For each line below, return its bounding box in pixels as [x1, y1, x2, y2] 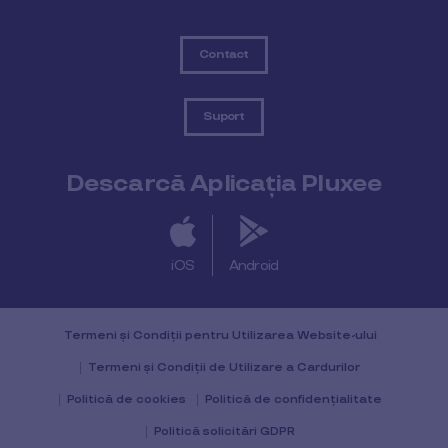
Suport [203, 109, 245, 124]
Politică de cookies [66, 392, 186, 407]
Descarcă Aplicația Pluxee [65, 169, 383, 198]
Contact [199, 47, 249, 62]
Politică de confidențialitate [204, 392, 382, 407]
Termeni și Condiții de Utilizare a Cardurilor [88, 360, 360, 375]
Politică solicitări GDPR [153, 424, 295, 439]
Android [228, 257, 279, 274]
